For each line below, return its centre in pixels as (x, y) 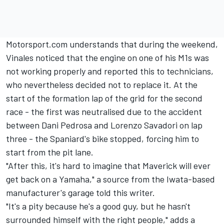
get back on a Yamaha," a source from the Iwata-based (110, 179)
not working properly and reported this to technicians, (110, 71)
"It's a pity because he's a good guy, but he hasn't (98, 206)
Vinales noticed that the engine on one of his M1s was (107, 57)
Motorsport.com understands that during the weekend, (112, 44)
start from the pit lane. (50, 152)
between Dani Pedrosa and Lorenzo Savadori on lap (104, 125)
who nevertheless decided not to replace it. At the (102, 84)
